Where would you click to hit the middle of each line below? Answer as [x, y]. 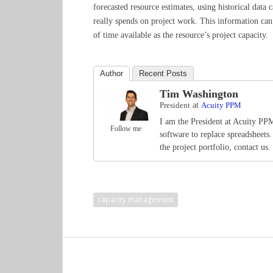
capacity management [136, 200]
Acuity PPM [221, 105]
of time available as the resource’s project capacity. [181, 35]
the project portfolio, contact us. [215, 147]
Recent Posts [163, 73]
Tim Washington [199, 94]
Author [112, 73]
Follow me [126, 129]
